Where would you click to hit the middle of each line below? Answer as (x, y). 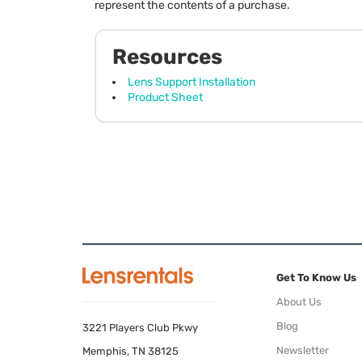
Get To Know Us (316, 277)
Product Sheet (165, 97)
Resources (167, 57)
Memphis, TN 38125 (130, 351)
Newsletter (303, 350)
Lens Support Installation (192, 82)
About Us (299, 301)
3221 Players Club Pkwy (140, 327)
